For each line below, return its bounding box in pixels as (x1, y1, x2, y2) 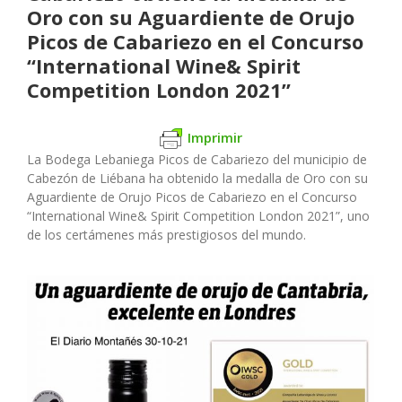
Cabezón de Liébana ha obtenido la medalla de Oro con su (27, 170, 368, 188)
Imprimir (188, 127, 242, 146)
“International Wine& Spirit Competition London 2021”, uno (27, 207, 370, 225)
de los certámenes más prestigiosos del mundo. (27, 226, 306, 244)
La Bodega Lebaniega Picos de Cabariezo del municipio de (27, 151, 367, 169)
